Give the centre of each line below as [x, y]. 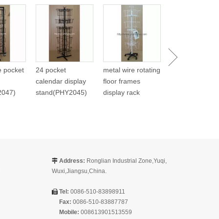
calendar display [61, 81]
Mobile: [69, 212]
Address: [71, 161]
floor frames [122, 81]
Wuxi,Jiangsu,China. [79, 171]
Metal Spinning [194, 13]
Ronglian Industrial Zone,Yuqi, [126, 161]
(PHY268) [186, 36]
